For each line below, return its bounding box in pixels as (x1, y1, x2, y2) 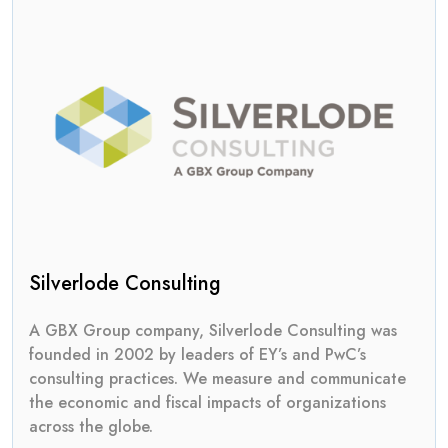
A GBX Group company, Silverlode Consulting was (29, 319, 397, 342)
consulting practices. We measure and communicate (29, 367, 406, 390)
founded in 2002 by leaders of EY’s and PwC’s (29, 343, 366, 366)
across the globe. (29, 415, 153, 438)
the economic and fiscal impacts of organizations (29, 391, 386, 414)
